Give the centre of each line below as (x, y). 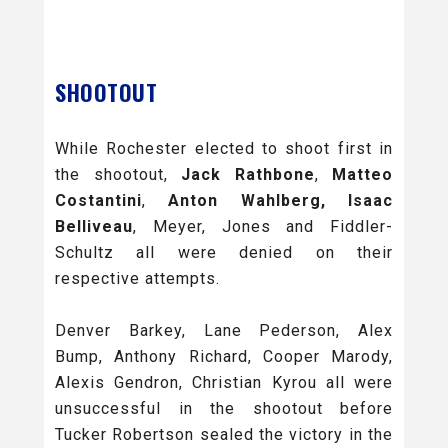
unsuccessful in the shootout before (224, 409)
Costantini (98, 201)
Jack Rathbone (248, 175)
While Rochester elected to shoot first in (224, 149)
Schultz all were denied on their (224, 253)
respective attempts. (137, 279)
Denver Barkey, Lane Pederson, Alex (224, 331)
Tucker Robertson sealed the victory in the (224, 435)
